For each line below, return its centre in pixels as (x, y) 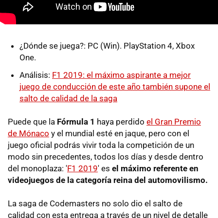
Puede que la (32, 121)
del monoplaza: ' (37, 168)
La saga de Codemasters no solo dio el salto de (95, 203)
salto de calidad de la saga (68, 98)
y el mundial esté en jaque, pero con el (119, 133)
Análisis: (36, 75)
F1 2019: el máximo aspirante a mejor (121, 75)
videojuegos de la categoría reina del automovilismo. (108, 180)
